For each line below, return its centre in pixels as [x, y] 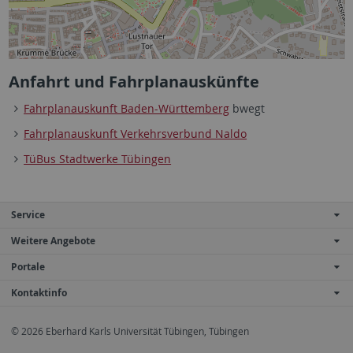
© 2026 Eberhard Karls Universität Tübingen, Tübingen [130, 331]
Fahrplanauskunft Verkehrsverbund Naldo [136, 134]
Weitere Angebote [53, 241]
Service [28, 215]
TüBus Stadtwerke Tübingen [98, 159]
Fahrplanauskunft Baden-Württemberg [127, 108]
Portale [28, 267]
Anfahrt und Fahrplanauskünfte [134, 82]
